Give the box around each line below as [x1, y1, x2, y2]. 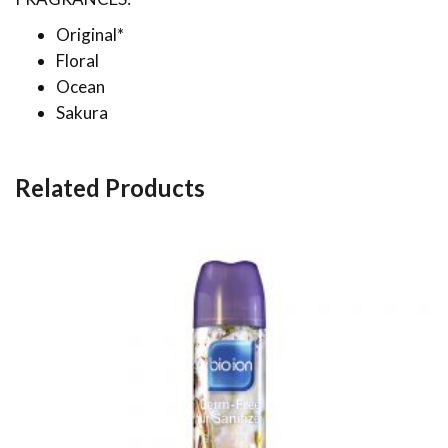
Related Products [15, 172, 205, 202]
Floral [56, 49, 99, 71]
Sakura [56, 101, 108, 123]
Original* [56, 23, 124, 45]
